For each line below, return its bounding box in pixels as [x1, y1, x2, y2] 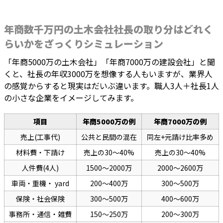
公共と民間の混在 [81, 132, 137, 142]
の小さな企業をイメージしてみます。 [4, 92, 138, 104]
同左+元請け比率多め [147, 132, 214, 142]
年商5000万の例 [83, 116, 135, 127]
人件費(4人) [22, 163, 59, 173]
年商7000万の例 [154, 116, 207, 127]
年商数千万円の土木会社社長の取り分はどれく [4, 22, 213, 37]
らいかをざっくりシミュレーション [4, 36, 163, 51]
